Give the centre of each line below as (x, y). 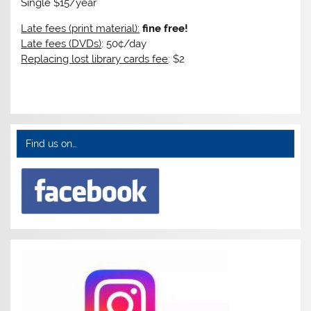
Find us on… (51, 143)
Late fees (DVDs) (61, 44)
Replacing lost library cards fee (95, 59)
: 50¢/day (124, 44)
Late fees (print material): (81, 29)
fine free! (166, 29)
